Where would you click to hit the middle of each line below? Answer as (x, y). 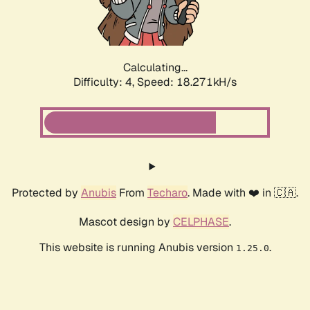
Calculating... (155, 68)
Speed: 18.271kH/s (187, 82)
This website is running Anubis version (137, 248)
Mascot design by (126, 222)
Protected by (46, 193)
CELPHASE (201, 222)
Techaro (167, 193)
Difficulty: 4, (105, 82)
